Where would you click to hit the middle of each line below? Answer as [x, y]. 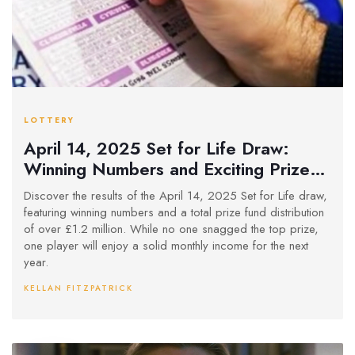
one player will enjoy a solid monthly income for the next [166, 246]
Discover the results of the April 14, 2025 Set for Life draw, [176, 196]
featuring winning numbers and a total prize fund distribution [174, 213]
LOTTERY [49, 120]
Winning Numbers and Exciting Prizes [171, 168]
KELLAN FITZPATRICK [78, 288]
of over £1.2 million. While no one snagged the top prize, [171, 229]
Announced [68, 189]
